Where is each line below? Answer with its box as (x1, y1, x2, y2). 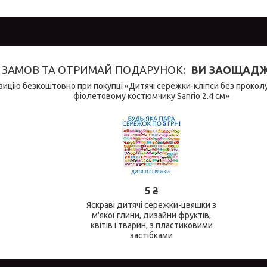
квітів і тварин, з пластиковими (90, 221, 213, 231)
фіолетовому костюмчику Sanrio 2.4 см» (73, 91, 229, 101)
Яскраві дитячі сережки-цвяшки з (86, 200, 216, 210)
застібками (130, 231, 173, 241)
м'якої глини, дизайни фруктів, (92, 210, 211, 221)
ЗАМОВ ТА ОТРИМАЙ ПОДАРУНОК (2, 64, 183, 76)
